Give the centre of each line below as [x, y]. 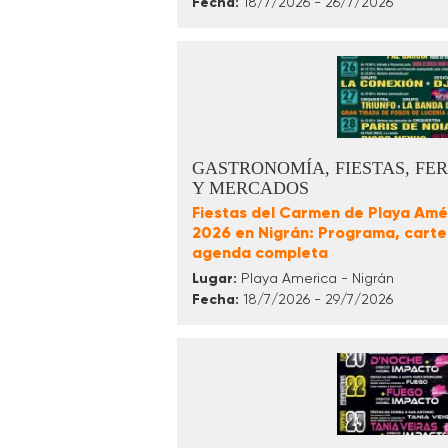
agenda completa [260, 253]
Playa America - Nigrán [315, 278]
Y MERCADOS [250, 188]
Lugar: [214, 279]
